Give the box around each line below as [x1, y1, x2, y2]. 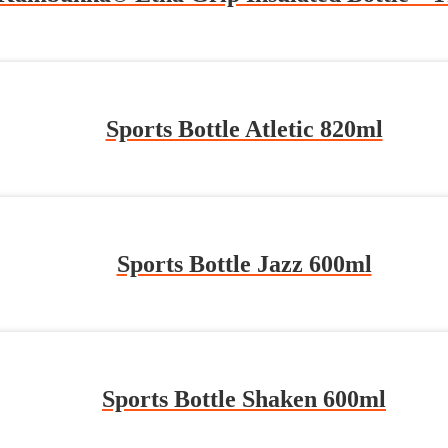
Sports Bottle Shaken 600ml [102, 385, 386, 412]
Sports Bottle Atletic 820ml [105, 116, 383, 143]
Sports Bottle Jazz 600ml [116, 251, 372, 278]
